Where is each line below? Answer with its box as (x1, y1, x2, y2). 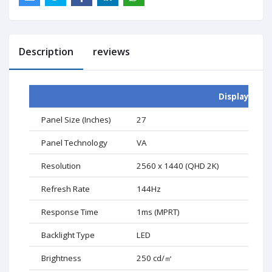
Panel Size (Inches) (41, 114, 111, 125)
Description (19, 44, 73, 58)
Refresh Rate (41, 183, 90, 194)
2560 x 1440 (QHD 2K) (137, 160, 219, 171)
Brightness (41, 252, 81, 263)
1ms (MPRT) (137, 206, 180, 217)
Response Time (41, 206, 98, 217)
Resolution (41, 160, 81, 171)
